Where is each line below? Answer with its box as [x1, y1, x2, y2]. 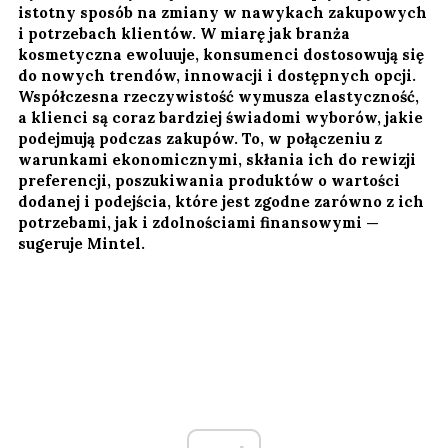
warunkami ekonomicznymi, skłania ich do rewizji [18, 149, 416, 169]
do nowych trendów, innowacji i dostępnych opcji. [18, 65, 416, 85]
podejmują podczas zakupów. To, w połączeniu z [18, 128, 382, 148]
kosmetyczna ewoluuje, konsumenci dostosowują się [18, 44, 424, 64]
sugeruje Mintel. [18, 233, 145, 253]
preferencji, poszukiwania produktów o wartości [18, 170, 400, 190]
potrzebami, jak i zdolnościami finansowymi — [18, 212, 379, 232]
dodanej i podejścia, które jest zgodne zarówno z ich [18, 191, 424, 211]
